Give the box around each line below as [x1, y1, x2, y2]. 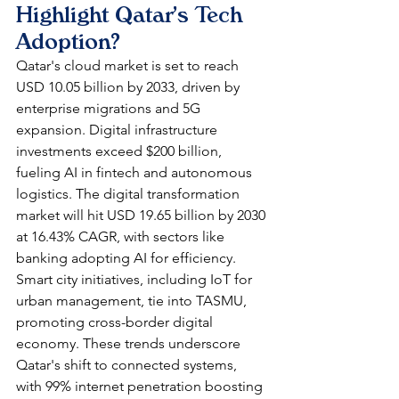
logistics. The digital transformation [16, 184, 243, 202]
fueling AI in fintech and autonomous [16, 163, 256, 181]
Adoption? [16, 28, 120, 54]
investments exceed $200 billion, [16, 142, 225, 159]
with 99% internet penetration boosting [16, 377, 266, 395]
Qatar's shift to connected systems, [16, 355, 240, 373]
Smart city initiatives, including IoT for [16, 270, 256, 288]
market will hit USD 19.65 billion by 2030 [16, 206, 269, 224]
